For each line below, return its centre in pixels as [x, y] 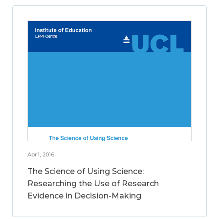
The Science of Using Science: [86, 171]
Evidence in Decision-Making [84, 196]
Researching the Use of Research [93, 183]
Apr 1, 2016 [41, 154]
